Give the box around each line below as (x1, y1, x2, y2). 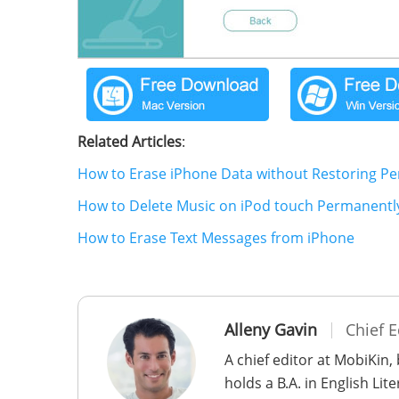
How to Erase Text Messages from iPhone (77, 228, 354, 248)
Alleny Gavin (224, 319, 317, 341)
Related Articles (77, 132, 182, 152)
